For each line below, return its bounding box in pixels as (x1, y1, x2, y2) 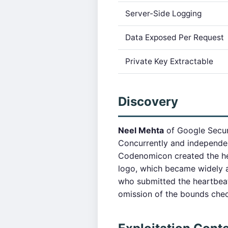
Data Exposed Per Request (125, 33, 224, 42)
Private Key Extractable (125, 56, 213, 66)
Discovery (118, 94, 178, 109)
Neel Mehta (118, 125, 164, 135)
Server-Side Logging (125, 9, 202, 18)
